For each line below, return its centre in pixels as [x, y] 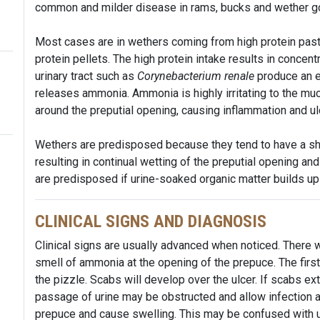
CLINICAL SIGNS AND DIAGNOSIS [150, 221]
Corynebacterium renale [195, 76]
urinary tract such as [86, 76]
